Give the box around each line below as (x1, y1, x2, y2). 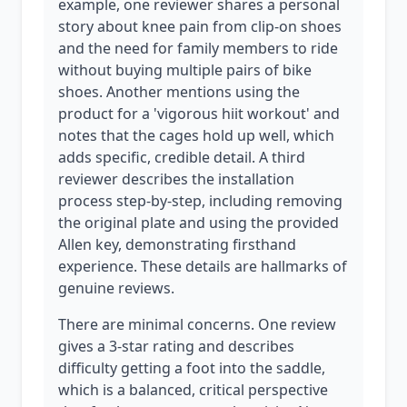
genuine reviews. (58, 278, 174, 298)
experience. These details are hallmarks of (58, 256, 347, 276)
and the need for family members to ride (58, 38, 338, 58)
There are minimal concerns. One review (58, 314, 336, 334)
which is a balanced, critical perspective (58, 380, 328, 400)
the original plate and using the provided (58, 213, 339, 233)
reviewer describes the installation (58, 169, 294, 189)
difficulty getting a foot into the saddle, (58, 358, 325, 378)
